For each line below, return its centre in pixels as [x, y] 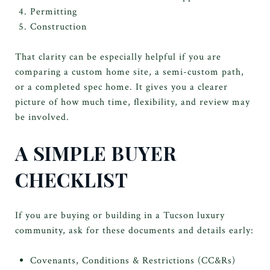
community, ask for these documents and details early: [134, 230]
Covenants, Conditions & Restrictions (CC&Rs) [133, 260]
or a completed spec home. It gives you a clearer [121, 87]
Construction [58, 27]
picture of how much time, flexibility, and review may [133, 102]
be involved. [42, 117]
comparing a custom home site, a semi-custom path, [130, 72]
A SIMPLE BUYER [96, 152]
